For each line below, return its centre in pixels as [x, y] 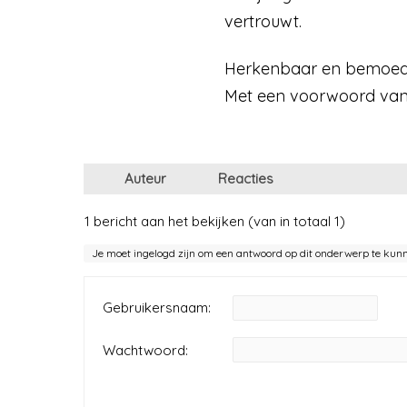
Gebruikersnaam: [157, 307]
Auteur [145, 178]
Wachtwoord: [145, 350]
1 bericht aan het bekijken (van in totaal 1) [215, 221]
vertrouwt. [263, 22]
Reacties [246, 178]
